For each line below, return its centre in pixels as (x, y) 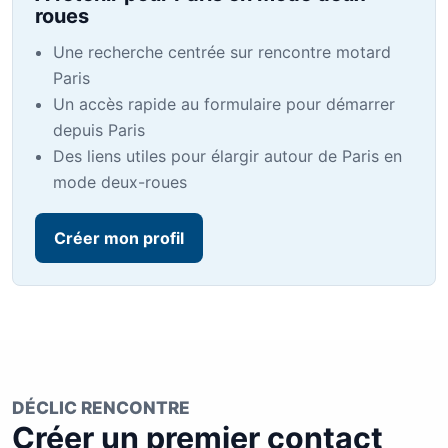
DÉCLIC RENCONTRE (101, 408)
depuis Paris (99, 130)
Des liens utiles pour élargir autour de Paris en (227, 156)
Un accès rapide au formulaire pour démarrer (224, 104)
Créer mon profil (119, 238)
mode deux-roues (120, 182)
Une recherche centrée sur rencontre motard (222, 52)
